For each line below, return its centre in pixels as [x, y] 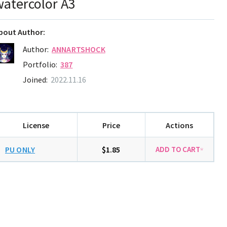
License [36, 125]
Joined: [35, 80]
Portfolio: [40, 64]
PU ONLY [20, 149]
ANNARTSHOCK [79, 49]
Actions [180, 125]
